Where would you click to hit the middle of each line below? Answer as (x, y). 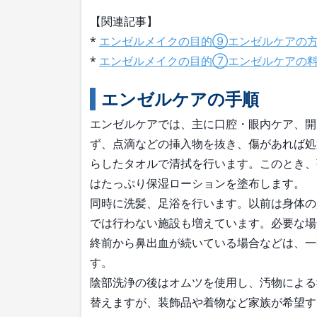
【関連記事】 (124, 21)
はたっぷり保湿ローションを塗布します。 (197, 183)
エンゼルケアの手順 (180, 99)
